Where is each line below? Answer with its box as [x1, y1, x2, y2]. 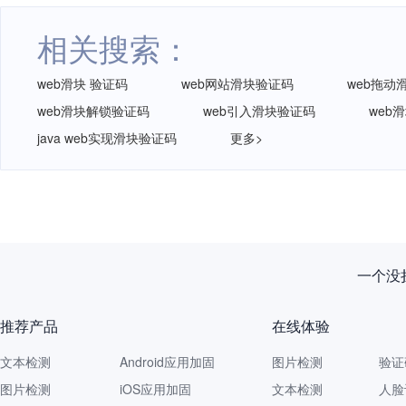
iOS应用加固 [120, 380, 191, 398]
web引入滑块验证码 [203, 101, 315, 120]
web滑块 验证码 [37, 74, 128, 92]
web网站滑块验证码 [181, 74, 294, 92]
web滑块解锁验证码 [37, 101, 150, 120]
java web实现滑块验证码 [37, 129, 177, 147]
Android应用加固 [120, 353, 215, 371]
